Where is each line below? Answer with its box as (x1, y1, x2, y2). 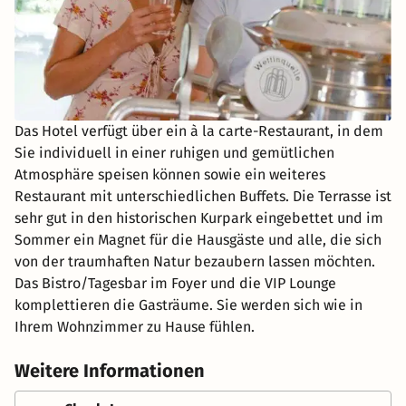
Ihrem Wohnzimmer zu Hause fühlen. (14, 317, 255, 335)
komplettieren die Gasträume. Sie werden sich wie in (14, 295, 362, 314)
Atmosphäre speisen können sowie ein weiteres (14, 165, 325, 183)
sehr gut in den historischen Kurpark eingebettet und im (14, 208, 383, 227)
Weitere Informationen (14, 359, 205, 382)
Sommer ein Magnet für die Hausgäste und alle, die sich (14, 230, 382, 248)
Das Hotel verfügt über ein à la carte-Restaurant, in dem (14, 121, 383, 140)
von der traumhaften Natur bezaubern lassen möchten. (14, 252, 375, 270)
